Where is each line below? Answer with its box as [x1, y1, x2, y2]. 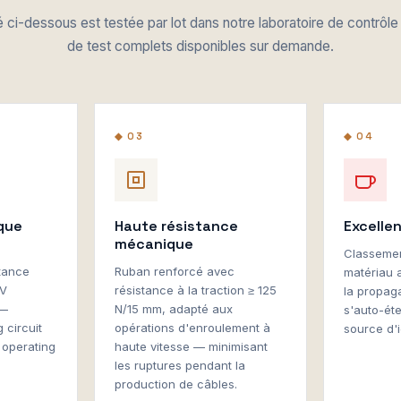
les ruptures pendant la [114, 358, 245, 372]
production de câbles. [114, 377, 237, 391]
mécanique [114, 235, 193, 253]
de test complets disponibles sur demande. [67, 38, 334, 55]
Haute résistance [114, 217, 238, 235]
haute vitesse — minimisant [114, 339, 268, 354]
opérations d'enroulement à [114, 320, 270, 335]
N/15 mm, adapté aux [114, 302, 233, 316]
